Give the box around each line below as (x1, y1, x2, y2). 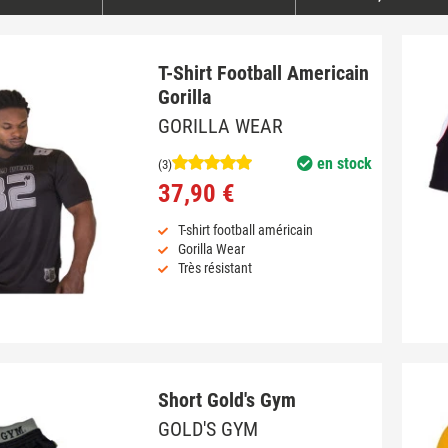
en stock (312, 154, 372, 174)
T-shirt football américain (177, 222, 313, 239)
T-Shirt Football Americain (157, 60, 369, 85)
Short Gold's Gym (157, 387, 296, 412)
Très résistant (177, 260, 252, 277)
